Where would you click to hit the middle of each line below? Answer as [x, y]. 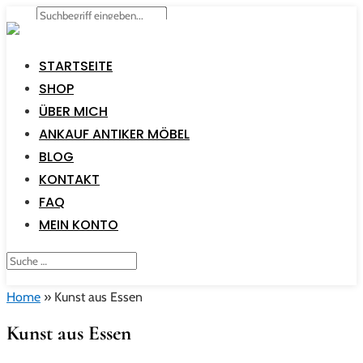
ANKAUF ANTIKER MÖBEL [114, 134]
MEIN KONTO [79, 225]
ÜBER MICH [73, 111]
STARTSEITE [76, 66]
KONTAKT [69, 179]
